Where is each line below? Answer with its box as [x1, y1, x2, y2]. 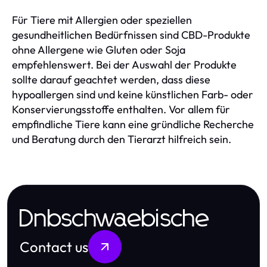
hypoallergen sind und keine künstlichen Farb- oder [12, 87, 253, 101]
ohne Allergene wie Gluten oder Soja [12, 42, 185, 57]
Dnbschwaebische [20, 206, 210, 232]
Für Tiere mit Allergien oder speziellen [12, 13, 192, 27]
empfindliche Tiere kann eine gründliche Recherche [12, 117, 254, 131]
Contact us [20, 237, 88, 256]
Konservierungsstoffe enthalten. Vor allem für [12, 102, 230, 116]
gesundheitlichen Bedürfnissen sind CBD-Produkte [12, 27, 250, 42]
